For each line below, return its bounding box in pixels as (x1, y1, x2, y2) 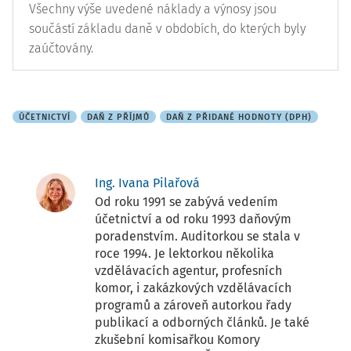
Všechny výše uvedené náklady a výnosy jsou (29, 2, 277, 16)
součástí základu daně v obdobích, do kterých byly (29, 21, 306, 36)
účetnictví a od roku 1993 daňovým (95, 212, 291, 226)
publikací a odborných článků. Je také (95, 315, 309, 330)
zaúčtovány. (29, 41, 93, 56)
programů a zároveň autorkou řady (95, 298, 291, 313)
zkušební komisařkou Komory (95, 332, 260, 347)
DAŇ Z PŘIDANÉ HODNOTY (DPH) (166, 112, 312, 122)
